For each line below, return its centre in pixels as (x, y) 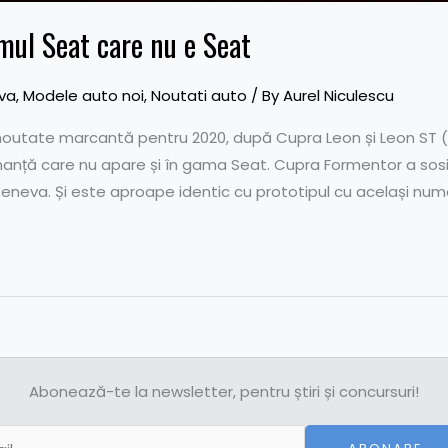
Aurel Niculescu (338, 95)
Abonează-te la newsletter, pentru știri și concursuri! (224, 392)
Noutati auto (199, 95)
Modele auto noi (83, 95)
